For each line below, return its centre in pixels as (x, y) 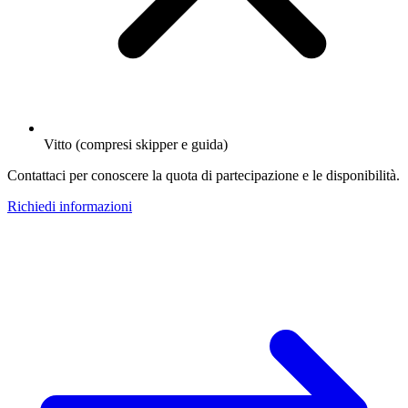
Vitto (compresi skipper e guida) (136, 144)
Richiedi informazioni (70, 206)
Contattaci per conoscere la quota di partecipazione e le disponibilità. (204, 175)
